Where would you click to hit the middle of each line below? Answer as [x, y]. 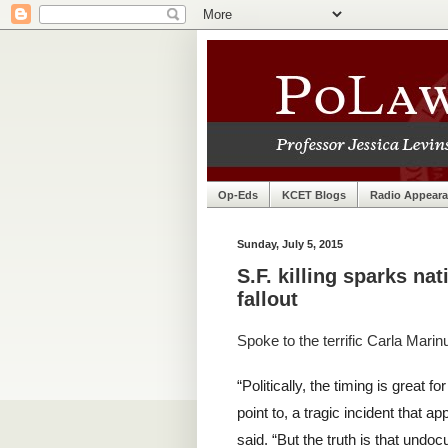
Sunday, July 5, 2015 [290, 244]
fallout [267, 299]
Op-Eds [238, 194]
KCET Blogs [314, 194]
